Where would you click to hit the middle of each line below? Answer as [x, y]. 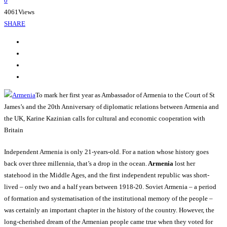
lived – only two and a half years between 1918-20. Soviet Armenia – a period [110, 187]
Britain [14, 130]
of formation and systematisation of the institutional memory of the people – [108, 199]
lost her [185, 164]
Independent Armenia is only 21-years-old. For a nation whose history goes [106, 152]
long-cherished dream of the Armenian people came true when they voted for [108, 222]
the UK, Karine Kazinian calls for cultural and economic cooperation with [105, 119]
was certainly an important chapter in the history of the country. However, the [109, 210]
